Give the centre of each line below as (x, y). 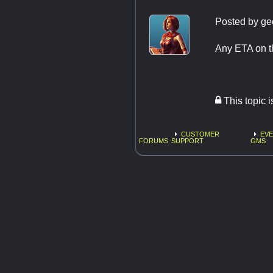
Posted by (238, 21)
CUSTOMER (200, 134)
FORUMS (154, 140)
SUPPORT (188, 140)
